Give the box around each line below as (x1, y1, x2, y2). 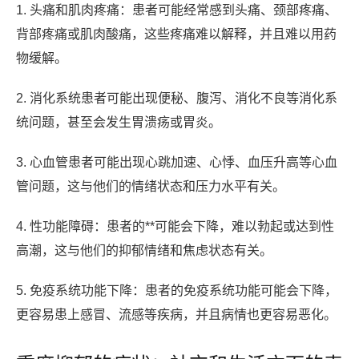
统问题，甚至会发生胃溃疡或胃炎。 (16, 115, 221, 130)
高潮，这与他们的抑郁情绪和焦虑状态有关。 (16, 244, 272, 258)
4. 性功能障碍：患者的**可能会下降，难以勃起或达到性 (16, 220, 334, 234)
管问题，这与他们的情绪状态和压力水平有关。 (16, 179, 285, 194)
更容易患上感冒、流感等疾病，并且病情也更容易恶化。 (16, 308, 337, 322)
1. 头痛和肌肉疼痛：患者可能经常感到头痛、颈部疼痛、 (16, 3, 337, 18)
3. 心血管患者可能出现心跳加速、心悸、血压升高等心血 (16, 155, 337, 170)
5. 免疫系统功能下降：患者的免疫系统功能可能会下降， (16, 284, 337, 298)
